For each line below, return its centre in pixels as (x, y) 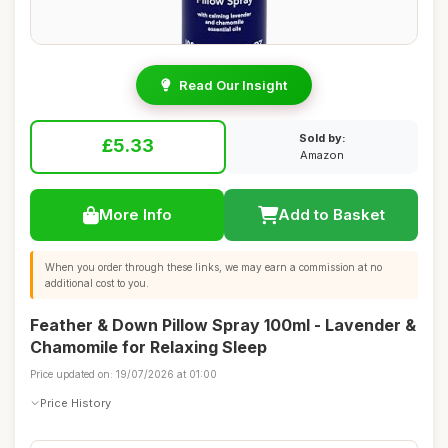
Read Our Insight (233, 85)
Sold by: (322, 138)
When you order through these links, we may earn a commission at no (213, 267)
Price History (75, 402)
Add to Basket (331, 214)
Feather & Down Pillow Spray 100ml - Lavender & (223, 325)
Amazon (322, 155)
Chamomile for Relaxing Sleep (148, 347)
